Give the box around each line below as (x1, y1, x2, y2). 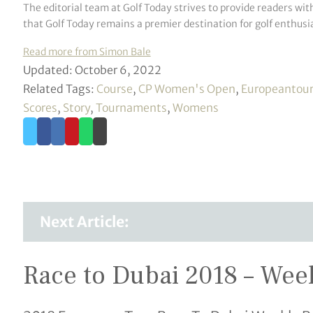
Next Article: (40, 212, 130, 231)
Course (96, 81, 133, 96)
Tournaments (95, 100, 167, 115)
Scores (22, 100, 57, 115)
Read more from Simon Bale (22, 45, 151, 58)
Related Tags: (22, 81, 96, 96)
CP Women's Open (138, 81, 235, 96)
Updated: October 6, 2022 (22, 62, 161, 77)
